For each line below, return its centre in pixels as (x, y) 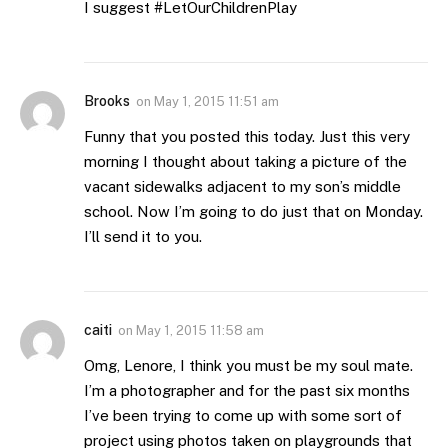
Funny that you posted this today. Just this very (247, 136)
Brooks (107, 100)
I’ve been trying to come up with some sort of (243, 415)
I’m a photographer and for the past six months (247, 390)
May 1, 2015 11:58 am (200, 330)
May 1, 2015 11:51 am (216, 101)
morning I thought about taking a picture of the (245, 161)
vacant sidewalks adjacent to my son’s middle (242, 186)
